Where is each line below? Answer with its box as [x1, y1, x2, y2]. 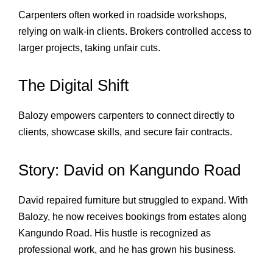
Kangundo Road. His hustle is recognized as [18, 227, 211, 238]
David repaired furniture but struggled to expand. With [18, 194, 248, 205]
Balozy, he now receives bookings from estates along [18, 211, 247, 222]
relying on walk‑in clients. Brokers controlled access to [18, 26, 252, 37]
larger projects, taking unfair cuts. [18, 42, 160, 53]
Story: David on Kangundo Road [18, 160, 241, 179]
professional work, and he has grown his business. [18, 244, 236, 255]
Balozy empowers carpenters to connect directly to [18, 110, 235, 121]
